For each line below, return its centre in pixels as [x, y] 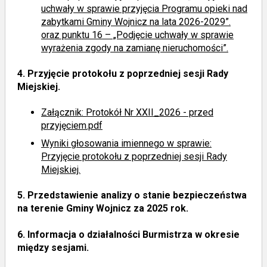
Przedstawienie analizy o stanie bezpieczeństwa [136, 195]
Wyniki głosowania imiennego [104, 144]
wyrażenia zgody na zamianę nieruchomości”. [135, 48]
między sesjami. [53, 247]
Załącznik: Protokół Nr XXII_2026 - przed [127, 113]
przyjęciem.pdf [72, 126]
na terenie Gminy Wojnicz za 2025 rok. [103, 209]
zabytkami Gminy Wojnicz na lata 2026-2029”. [136, 21]
